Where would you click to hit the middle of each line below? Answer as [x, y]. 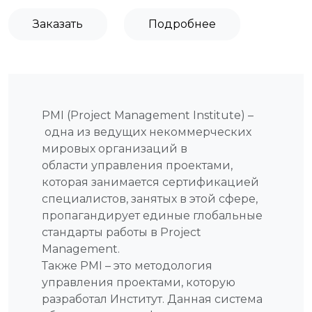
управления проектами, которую [139, 282]
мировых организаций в [115, 148]
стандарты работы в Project [122, 232]
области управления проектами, [137, 165]
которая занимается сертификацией [150, 182]
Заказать [58, 24]
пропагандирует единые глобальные [152, 215]
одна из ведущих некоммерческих [147, 132]
